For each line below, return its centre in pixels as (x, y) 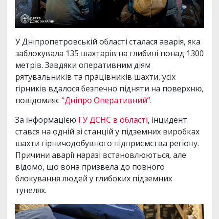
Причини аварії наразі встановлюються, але (101, 155)
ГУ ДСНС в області (113, 120)
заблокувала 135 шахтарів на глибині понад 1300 (109, 53)
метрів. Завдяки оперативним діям (83, 65)
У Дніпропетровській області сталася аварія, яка (108, 41)
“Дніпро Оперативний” (106, 100)
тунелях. (31, 190)
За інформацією (47, 120)
